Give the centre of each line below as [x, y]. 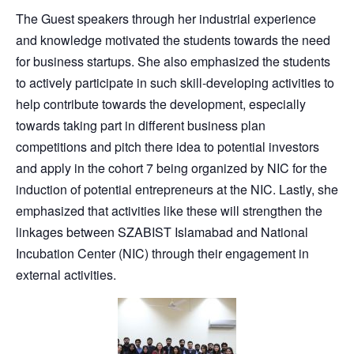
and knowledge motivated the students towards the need [173, 40]
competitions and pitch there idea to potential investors [168, 146]
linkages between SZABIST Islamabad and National [162, 232]
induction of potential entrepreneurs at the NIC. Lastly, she [177, 189]
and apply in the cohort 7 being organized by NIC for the [171, 168]
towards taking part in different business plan [141, 125]
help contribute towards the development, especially [161, 104]
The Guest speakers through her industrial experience [166, 18]
